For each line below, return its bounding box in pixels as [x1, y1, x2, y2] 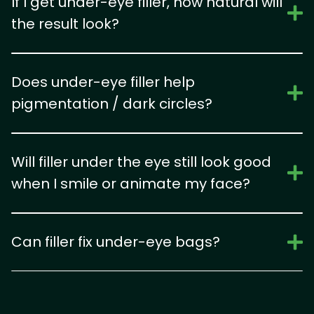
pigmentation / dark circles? [11, 93, 212, 114]
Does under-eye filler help [11, 71, 195, 92]
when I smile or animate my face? [11, 173, 250, 193]
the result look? [11, 13, 119, 34]
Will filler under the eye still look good [11, 151, 271, 172]
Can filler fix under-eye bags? [11, 231, 220, 252]
